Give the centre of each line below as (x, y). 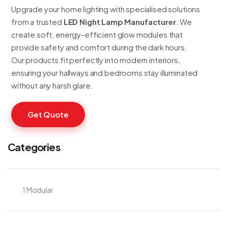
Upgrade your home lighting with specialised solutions (106, 9)
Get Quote (48, 114)
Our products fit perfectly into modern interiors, (96, 60)
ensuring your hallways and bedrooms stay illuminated (105, 73)
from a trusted (37, 22)
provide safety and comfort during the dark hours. (99, 47)
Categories (34, 147)
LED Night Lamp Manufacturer (120, 22)
